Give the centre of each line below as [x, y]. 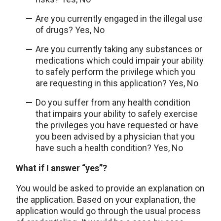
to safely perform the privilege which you [115, 72]
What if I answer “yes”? [61, 168]
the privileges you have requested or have [117, 125]
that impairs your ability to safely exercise [117, 114]
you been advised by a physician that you [115, 137]
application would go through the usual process [108, 211]
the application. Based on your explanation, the [106, 200]
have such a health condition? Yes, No [109, 148]
